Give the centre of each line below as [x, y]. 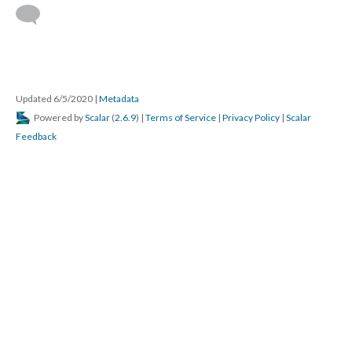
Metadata [119, 99]
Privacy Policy [251, 117]
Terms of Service [181, 117]
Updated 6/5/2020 [55, 99]
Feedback [36, 136]
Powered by [59, 117]
